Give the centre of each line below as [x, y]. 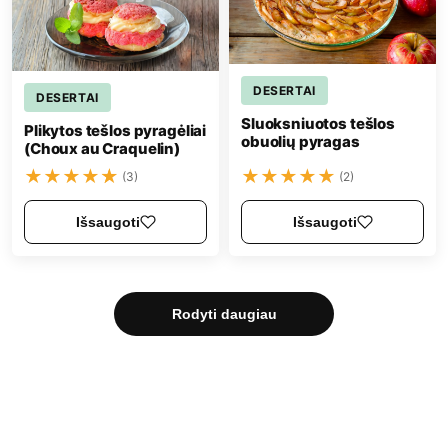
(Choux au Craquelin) [102, 148]
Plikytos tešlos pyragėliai [115, 130]
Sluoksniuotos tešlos [318, 124]
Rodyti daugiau [224, 313]
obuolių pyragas [300, 142]
